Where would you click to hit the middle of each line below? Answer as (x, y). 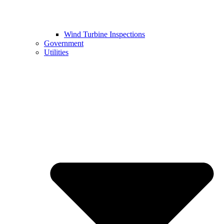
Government (64, 43)
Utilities (56, 52)
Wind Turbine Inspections (104, 34)
